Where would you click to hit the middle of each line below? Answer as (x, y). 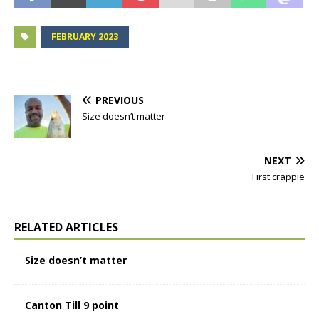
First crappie (278, 176)
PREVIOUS (120, 100)
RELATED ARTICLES (66, 227)
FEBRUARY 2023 (85, 36)
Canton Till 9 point (72, 305)
